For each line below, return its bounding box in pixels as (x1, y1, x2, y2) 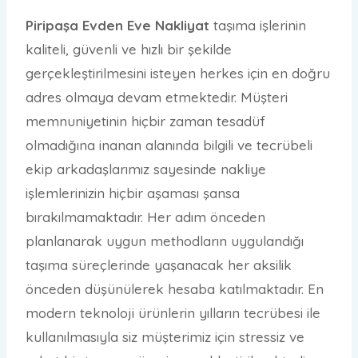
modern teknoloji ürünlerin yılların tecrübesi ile (26, 304, 320, 322)
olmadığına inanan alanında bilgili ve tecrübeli (26, 137, 312, 154)
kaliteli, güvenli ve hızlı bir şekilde (26, 41, 232, 58)
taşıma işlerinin (213, 17, 306, 34)
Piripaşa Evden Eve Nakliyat (26, 17, 213, 34)
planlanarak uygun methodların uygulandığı (26, 233, 304, 250)
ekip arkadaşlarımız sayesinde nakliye (26, 161, 266, 178)
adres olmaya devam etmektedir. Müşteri (26, 89, 288, 106)
